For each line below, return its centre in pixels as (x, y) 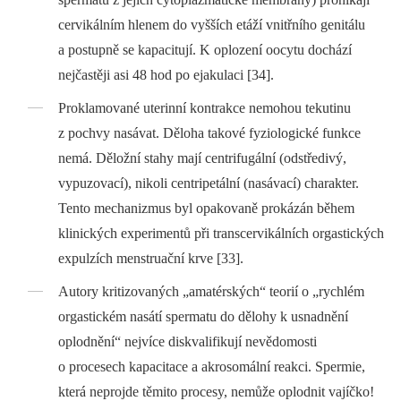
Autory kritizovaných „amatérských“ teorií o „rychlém (212, 291)
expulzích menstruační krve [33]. (151, 258)
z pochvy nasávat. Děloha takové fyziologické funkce (210, 132)
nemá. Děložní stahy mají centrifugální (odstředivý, (203, 158)
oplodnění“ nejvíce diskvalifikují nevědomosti (188, 341)
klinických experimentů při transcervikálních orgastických (222, 233)
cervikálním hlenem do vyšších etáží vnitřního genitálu (212, 25)
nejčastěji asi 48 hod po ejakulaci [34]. (166, 75)
